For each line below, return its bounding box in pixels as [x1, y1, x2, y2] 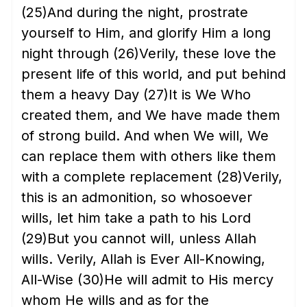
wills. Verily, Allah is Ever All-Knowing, [21, 251, 265, 267]
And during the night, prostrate [47, 4, 248, 21]
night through [21, 45, 113, 62]
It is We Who [169, 86, 251, 103]
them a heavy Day [21, 86, 143, 103]
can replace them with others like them [21, 148, 276, 164]
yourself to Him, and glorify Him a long [21, 25, 271, 41]
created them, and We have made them [21, 107, 280, 123]
